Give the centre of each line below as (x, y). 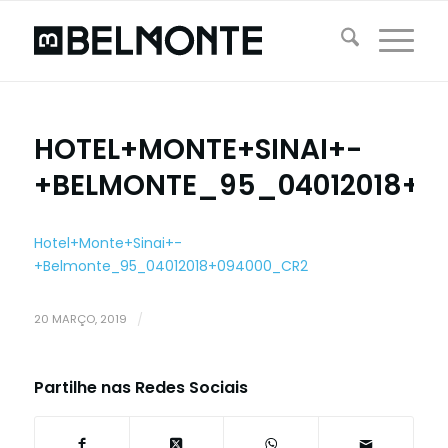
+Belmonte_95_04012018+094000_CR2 (170, 265)
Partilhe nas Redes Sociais (140, 387)
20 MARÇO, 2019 (80, 318)
